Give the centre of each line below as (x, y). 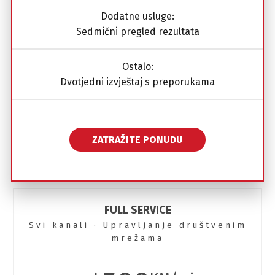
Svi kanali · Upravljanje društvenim (137, 225)
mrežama (137, 238)
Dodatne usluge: (137, 16)
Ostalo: (137, 66)
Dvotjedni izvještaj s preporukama (137, 82)
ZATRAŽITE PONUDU (137, 139)
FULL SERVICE (137, 210)
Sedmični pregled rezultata (137, 31)
